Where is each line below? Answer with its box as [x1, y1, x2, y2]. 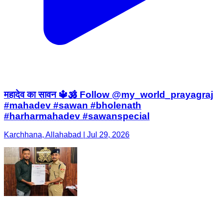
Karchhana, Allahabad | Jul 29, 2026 [4, 131, 130, 139]
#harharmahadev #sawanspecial [4, 110, 150, 121]
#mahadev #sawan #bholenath [4, 100, 141, 110]
